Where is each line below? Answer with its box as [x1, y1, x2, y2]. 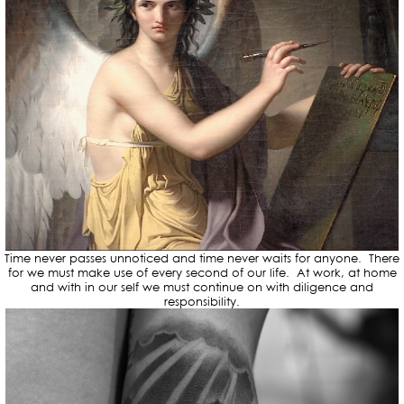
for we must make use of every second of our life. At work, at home [7, 265, 397, 280]
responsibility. [164, 294, 240, 309]
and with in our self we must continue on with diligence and [31, 280, 373, 295]
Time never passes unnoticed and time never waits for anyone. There [5, 251, 399, 266]
